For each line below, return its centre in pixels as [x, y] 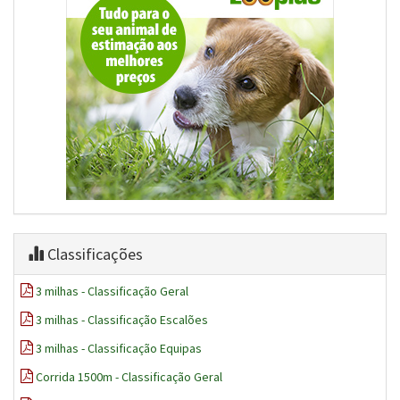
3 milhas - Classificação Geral [112, 292]
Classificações [93, 254]
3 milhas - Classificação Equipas [119, 349]
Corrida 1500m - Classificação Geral [129, 377]
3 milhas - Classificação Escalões [122, 320]
